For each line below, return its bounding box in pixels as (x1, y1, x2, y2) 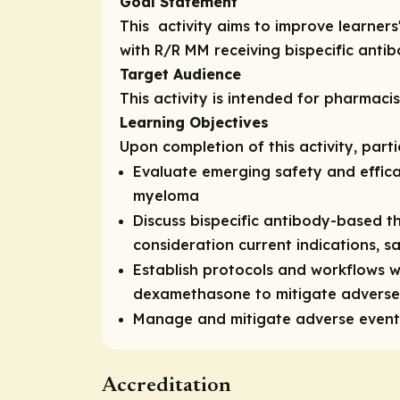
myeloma (133, 186, 199, 204)
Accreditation (102, 375, 231, 396)
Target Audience (120, 64, 241, 83)
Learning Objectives (120, 112, 269, 131)
